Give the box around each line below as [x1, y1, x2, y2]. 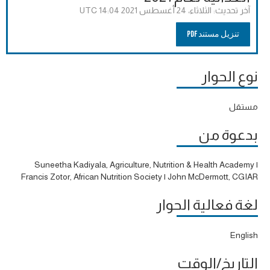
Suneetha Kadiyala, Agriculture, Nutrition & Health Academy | [34, 160, 258, 170]
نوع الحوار [201, 68, 258, 84]
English [230, 230, 258, 240]
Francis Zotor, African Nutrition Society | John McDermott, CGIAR [21, 172, 258, 182]
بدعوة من [198, 126, 258, 143]
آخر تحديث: [212, 5, 250, 15]
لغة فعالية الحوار [156, 196, 258, 213]
